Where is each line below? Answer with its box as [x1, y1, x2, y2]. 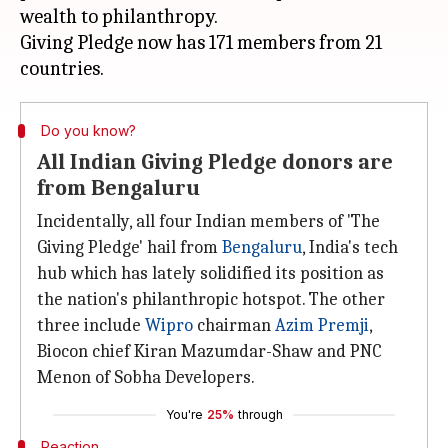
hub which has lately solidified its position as [37, 263, 384, 284]
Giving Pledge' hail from [37, 237, 222, 258]
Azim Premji [275, 315, 369, 336]
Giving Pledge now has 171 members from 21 [20, 31, 382, 54]
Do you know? [40, 122, 136, 139]
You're [165, 407, 203, 422]
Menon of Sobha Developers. [37, 367, 255, 388]
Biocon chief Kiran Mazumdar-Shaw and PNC [37, 341, 382, 362]
